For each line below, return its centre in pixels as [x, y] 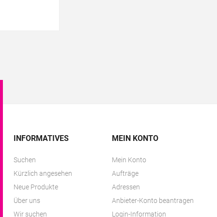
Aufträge [125, 173]
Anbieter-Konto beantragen [153, 201]
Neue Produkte [36, 187]
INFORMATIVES [41, 138]
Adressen [126, 187]
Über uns [27, 201]
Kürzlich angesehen [43, 173]
